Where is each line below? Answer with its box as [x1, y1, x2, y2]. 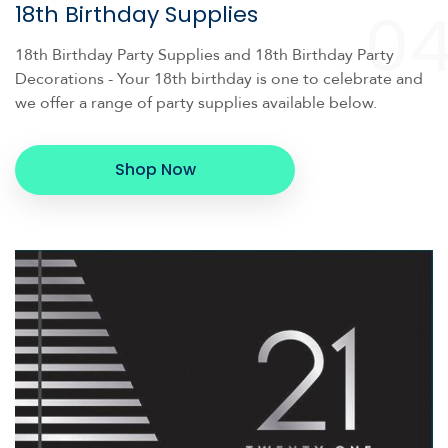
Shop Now [114, 157, 196, 181]
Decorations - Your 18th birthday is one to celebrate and [15, 67, 423, 90]
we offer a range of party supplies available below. [15, 91, 377, 114]
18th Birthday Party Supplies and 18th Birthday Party [15, 43, 394, 66]
